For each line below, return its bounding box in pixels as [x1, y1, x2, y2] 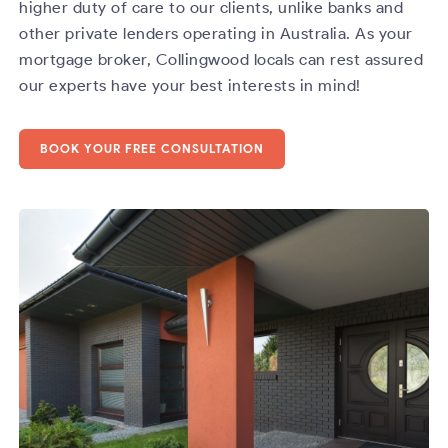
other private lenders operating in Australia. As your [19, 23, 413, 43]
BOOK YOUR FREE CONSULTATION [40, 140, 265, 156]
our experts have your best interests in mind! [19, 75, 361, 95]
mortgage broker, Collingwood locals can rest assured [19, 49, 424, 69]
